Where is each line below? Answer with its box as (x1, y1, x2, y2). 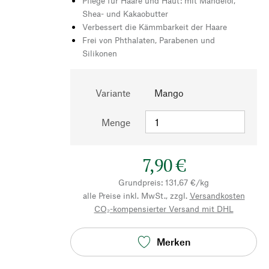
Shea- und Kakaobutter (82, 8, 168, 19)
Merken (156, 236, 190, 248)
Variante (95, 86, 130, 98)
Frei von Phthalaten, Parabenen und (82, 34, 215, 45)
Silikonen (82, 47, 117, 58)
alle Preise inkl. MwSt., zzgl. (82, 190, 187, 201)
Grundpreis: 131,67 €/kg (118, 177, 209, 187)
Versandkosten (189, 190, 245, 201)
